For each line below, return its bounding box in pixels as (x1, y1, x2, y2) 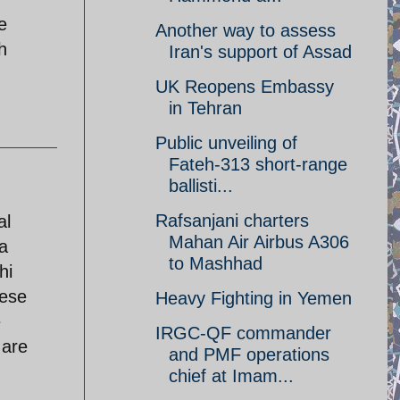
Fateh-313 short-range (169, 154, 347, 174)
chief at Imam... (169, 366, 294, 386)
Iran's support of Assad (169, 42, 352, 62)
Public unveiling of (155, 133, 297, 153)
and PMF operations (169, 345, 329, 364)
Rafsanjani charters (155, 211, 309, 230)
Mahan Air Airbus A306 (169, 232, 349, 252)
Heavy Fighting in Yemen (155, 288, 352, 308)
